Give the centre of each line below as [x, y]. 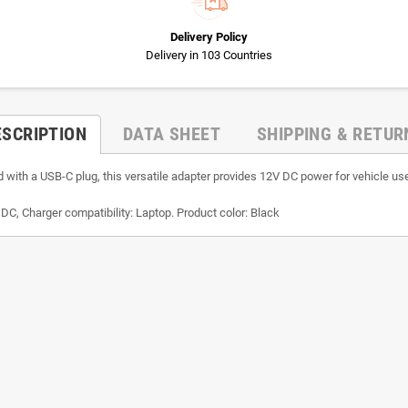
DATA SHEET [172, 133]
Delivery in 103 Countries [209, 55]
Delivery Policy [209, 36]
